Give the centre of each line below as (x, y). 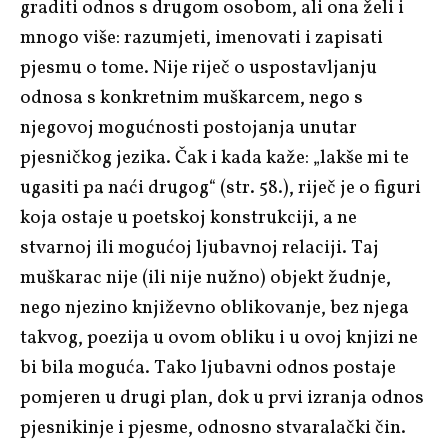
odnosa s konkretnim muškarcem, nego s (191, 97)
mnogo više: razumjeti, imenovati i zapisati (201, 37)
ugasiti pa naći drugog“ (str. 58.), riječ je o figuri (220, 187)
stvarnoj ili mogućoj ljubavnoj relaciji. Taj (199, 247)
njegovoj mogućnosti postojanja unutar (188, 127)
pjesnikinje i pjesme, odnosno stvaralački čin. (213, 427)
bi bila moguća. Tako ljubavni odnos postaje (208, 367)
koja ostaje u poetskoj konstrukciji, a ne (188, 217)
